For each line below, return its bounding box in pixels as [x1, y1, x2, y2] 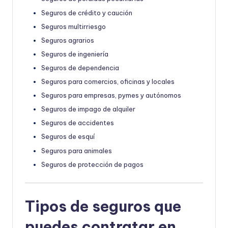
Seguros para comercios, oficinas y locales [41, 77, 175, 86]
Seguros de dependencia [41, 63, 119, 72]
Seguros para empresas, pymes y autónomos [41, 91, 181, 100]
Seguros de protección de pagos [41, 160, 144, 168]
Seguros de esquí [41, 132, 95, 141]
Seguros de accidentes [41, 119, 114, 127]
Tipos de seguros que [25, 196, 181, 216]
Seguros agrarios [41, 36, 94, 44]
